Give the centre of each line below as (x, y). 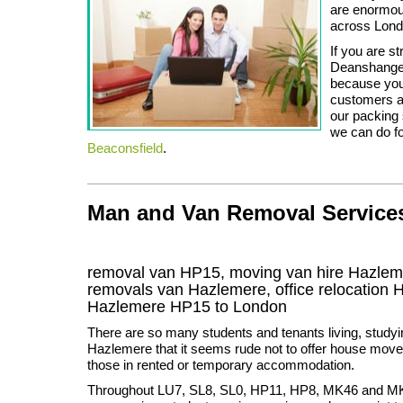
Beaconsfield (125, 148)
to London (249, 306)
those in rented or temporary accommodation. (221, 364)
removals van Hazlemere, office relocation (240, 289)
